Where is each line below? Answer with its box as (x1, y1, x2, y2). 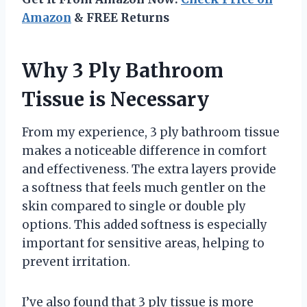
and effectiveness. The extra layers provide (22, 161, 276, 177)
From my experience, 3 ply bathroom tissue (22, 124, 280, 140)
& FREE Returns (71, 10, 169, 25)
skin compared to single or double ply (22, 198, 246, 214)
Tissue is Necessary (22, 86, 209, 112)
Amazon (22, 10, 71, 25)
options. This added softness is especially (22, 217, 267, 232)
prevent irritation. (22, 254, 130, 269)
